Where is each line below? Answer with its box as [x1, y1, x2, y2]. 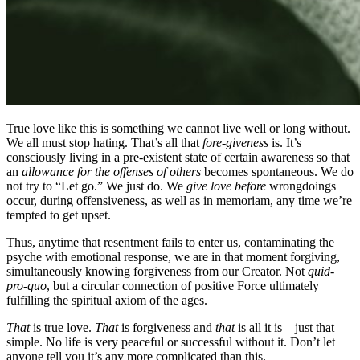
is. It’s [272, 135, 301, 149]
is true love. [33, 320, 95, 334]
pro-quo [6, 278, 47, 292]
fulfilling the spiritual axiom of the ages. [6, 292, 207, 307]
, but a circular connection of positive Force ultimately [47, 278, 319, 292]
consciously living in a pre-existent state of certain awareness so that [6, 149, 350, 164]
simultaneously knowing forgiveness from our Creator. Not [6, 264, 308, 278]
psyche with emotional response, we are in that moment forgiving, [6, 249, 340, 264]
